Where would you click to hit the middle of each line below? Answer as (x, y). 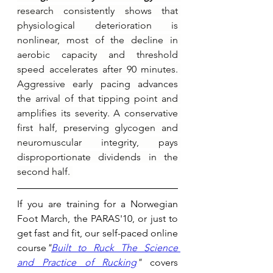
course (32, 247)
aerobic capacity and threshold (97, 54)
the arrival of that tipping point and (97, 98)
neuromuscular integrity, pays (97, 142)
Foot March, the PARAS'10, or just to (97, 218)
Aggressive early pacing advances (97, 83)
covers (160, 262)
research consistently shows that (97, 10)
